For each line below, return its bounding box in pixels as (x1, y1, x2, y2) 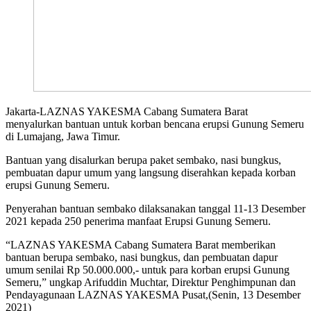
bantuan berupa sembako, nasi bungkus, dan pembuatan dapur (6, 251, 278, 264)
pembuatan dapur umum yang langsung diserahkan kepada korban (6, 167, 296, 179)
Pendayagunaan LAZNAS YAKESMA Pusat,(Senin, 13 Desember (6, 289, 301, 301)
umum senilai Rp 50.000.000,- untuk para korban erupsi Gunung (6, 264, 289, 276)
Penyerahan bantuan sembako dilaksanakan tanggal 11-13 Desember (6, 203, 305, 215)
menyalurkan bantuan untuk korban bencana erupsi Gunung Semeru (6, 118, 304, 131)
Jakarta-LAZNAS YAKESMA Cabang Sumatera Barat (6, 106, 248, 118)
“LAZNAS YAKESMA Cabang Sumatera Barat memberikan (6, 239, 276, 251)
